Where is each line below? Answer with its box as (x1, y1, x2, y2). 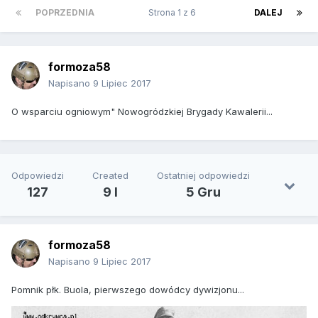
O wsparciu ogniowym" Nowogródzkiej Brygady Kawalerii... (11, 106, 273, 118)
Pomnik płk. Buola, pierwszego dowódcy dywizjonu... (11, 284, 244, 296)
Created (92, 170, 128, 182)
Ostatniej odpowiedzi (157, 170, 250, 182)
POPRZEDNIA (35, 7, 94, 18)
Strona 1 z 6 (148, 7, 200, 18)
